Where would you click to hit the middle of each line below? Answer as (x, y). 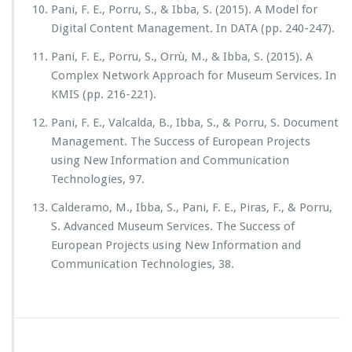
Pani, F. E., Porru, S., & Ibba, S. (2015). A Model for (184, 9)
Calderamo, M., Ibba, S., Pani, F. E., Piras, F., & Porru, (192, 207)
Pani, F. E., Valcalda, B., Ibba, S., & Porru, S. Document (195, 123)
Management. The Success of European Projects (181, 141)
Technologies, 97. (98, 179)
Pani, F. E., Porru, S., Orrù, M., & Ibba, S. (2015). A (182, 57)
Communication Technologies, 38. (143, 264)
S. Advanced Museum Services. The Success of (173, 226)
